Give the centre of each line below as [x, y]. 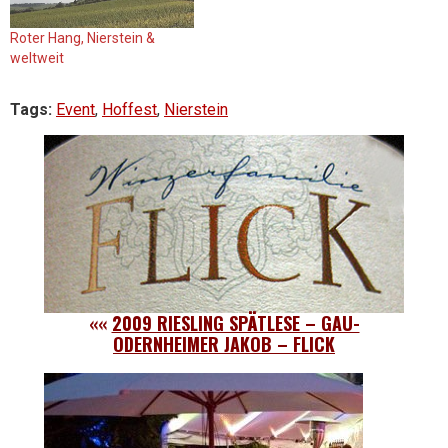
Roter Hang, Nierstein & [82, 38]
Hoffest [129, 110]
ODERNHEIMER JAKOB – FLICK [224, 343]
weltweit [37, 58]
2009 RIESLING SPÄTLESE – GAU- [235, 322]
